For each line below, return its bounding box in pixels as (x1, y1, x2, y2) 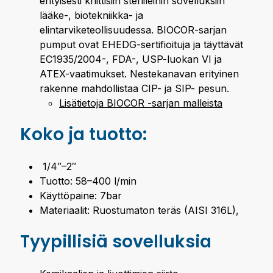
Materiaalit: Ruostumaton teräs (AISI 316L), (40, 204, 239, 216)
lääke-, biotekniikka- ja (40, 9, 143, 21)
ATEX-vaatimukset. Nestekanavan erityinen (40, 67, 239, 80)
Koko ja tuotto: (20, 122, 147, 146)
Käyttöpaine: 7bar (40, 189, 122, 202)
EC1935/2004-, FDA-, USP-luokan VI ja (40, 52, 222, 65)
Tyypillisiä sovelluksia (20, 229, 211, 253)
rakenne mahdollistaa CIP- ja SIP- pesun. (40, 82, 229, 94)
